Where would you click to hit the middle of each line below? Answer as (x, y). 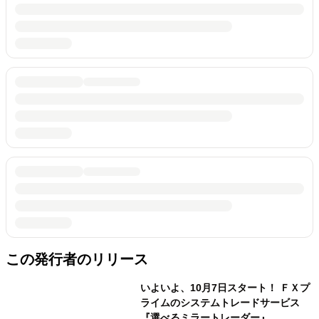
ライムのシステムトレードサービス (220, 303)
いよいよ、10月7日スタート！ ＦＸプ (225, 288)
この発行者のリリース (77, 259)
